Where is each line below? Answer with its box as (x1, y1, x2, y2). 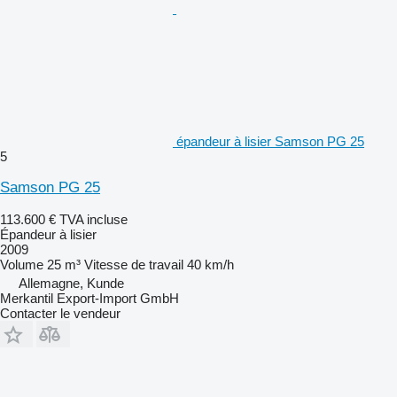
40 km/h (187, 256, 234, 272)
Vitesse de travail (84, 256, 183, 272)
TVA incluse (59, 211, 128, 227)
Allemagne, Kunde (19, 275, 124, 291)
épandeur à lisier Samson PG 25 (176, 133, 364, 149)
